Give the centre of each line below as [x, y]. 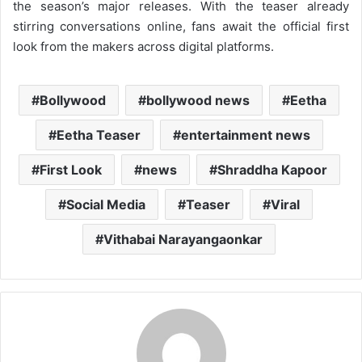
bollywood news [198, 100]
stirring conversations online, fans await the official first [181, 26]
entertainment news [245, 135]
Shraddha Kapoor [272, 169]
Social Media [106, 204]
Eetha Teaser [98, 135]
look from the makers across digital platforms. [143, 46]
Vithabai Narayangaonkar [183, 239]
